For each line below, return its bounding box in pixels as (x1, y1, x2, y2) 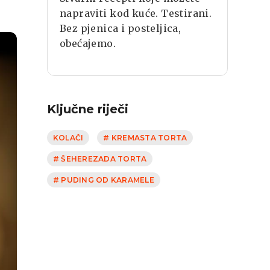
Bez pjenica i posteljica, (60, 22, 181, 34)
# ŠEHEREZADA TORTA (53, 154, 147, 163)
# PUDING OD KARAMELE (53, 175, 154, 184)
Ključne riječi (47, 102, 128, 116)
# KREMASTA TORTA (103, 133, 187, 142)
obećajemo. (60, 37, 116, 49)
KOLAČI (53, 133, 84, 142)
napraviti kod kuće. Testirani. (60, 7, 212, 19)
